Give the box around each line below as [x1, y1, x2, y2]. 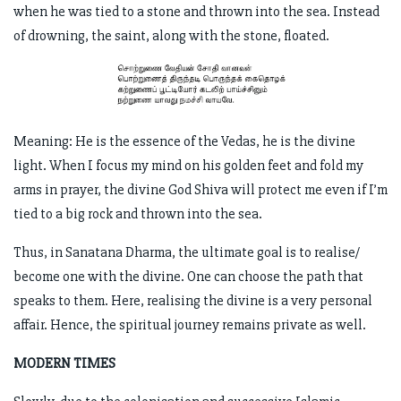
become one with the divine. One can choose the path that [13, 267, 363, 286]
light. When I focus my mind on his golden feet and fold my [13, 156, 363, 175]
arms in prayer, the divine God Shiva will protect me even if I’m [13, 180, 388, 199]
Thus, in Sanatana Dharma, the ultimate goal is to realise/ [13, 243, 360, 261]
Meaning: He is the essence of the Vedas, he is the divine [13, 132, 355, 150]
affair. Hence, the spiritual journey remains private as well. [13, 315, 366, 334]
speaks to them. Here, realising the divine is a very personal [13, 291, 372, 310]
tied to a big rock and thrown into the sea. [13, 204, 262, 223]
